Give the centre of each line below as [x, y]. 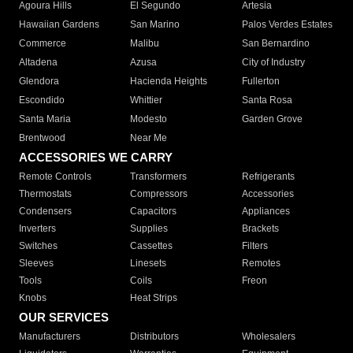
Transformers [159, 177]
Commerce [43, 44]
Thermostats [45, 194]
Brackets [260, 229]
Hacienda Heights [169, 82]
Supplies [149, 229]
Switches [38, 246]
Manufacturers [50, 337]
